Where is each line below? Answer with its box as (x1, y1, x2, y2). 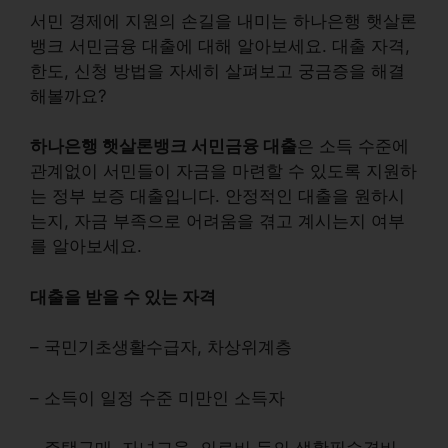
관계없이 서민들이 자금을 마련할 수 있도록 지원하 (30, 161, 417, 181)
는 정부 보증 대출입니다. (30, 186, 225, 206)
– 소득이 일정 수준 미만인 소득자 (30, 387, 285, 408)
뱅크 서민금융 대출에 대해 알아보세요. (30, 35, 332, 56)
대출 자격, (332, 35, 410, 56)
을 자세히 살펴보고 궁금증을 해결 (147, 60, 405, 81)
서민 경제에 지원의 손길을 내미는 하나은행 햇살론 (30, 10, 417, 31)
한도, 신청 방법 (30, 60, 147, 81)
